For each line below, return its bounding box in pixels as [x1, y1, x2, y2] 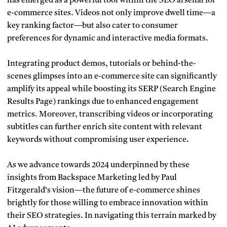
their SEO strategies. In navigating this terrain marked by [7, 212, 216, 220]
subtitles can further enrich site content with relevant [7, 123, 202, 132]
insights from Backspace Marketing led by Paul [7, 174, 177, 182]
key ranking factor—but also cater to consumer [7, 22, 178, 30]
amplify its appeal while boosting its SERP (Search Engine [7, 85, 216, 94]
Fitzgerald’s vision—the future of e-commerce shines [7, 186, 200, 195]
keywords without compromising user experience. [7, 136, 189, 144]
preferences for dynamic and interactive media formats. [7, 34, 208, 43]
